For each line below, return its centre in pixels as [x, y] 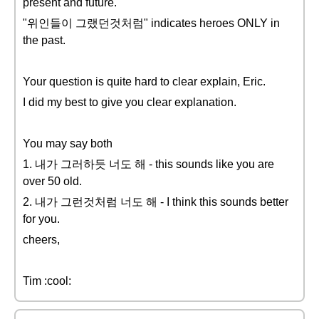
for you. [41, 219]
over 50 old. [52, 181]
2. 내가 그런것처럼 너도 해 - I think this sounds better [156, 202]
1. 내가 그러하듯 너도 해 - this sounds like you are [148, 164]
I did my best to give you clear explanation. [130, 102]
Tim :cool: [47, 281]
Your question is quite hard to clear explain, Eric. [144, 82]
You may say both [68, 143]
